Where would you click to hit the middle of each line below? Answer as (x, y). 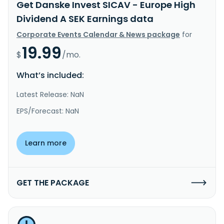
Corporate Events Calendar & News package (98, 34)
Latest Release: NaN (50, 94)
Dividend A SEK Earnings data (85, 18)
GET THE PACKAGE (53, 182)
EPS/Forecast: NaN (48, 111)
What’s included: (50, 75)
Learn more (46, 143)
